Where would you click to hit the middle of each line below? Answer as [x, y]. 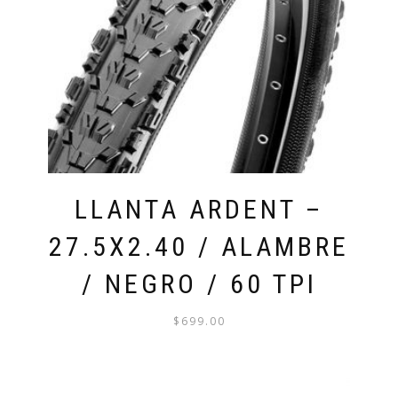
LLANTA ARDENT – [199, 210]
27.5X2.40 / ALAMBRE [199, 247]
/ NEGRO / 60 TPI [199, 284]
